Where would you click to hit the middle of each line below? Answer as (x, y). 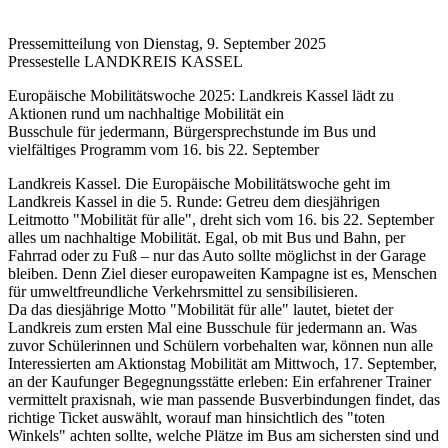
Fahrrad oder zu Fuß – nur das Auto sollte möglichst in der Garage (217, 256)
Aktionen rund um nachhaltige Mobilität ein (146, 114)
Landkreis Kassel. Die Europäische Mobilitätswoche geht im (199, 184)
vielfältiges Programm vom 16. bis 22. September (163, 150)
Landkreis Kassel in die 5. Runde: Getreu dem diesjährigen (194, 202)
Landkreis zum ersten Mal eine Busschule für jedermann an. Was (212, 328)
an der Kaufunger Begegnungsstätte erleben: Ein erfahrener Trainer (219, 382)
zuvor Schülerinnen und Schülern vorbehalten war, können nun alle (220, 346)
